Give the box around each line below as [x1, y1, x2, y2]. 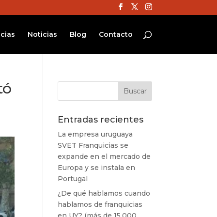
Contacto [98, 30, 133, 39]
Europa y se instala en [58, 163, 136, 172]
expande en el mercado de [58, 152, 151, 161]
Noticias [27, 30, 57, 39]
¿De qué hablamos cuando [58, 189, 151, 198]
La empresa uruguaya [58, 130, 133, 139]
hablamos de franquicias [58, 200, 143, 209]
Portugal [58, 174, 88, 183]
